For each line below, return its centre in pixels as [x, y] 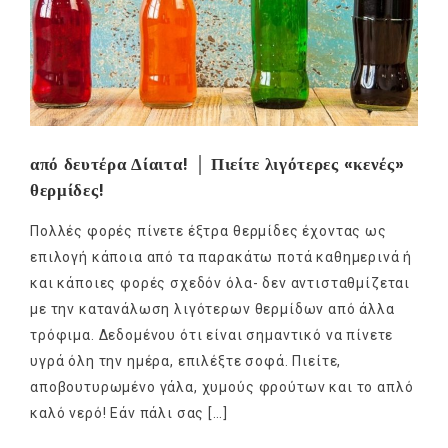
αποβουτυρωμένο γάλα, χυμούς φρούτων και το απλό [222, 386]
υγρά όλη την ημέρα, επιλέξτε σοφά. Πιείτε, [186, 360]
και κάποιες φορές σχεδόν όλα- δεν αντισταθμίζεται [220, 282]
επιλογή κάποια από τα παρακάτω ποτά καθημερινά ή [221, 256]
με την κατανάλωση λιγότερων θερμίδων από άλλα [212, 308]
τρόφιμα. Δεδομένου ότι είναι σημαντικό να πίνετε [212, 334]
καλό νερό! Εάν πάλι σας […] [129, 412]
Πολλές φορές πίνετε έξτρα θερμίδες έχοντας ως [208, 230]
